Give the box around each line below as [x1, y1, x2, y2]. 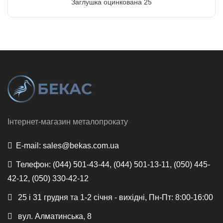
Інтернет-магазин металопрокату [7, 117, 128, 126]
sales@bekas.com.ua [41, 141, 119, 150]
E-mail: [16, 141, 41, 150]
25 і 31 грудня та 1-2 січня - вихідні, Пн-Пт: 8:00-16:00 [16, 193, 213, 202]
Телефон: [16, 160, 51, 169]
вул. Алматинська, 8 [16, 212, 92, 221]
